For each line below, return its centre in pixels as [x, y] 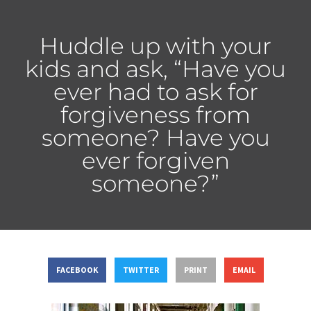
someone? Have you [155, 137]
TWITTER [141, 270]
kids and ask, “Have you [155, 68]
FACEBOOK [77, 270]
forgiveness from [155, 114]
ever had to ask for [155, 91]
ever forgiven [155, 160]
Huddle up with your [155, 45]
